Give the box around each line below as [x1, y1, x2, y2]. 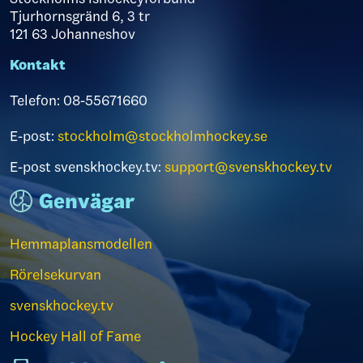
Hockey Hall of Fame [10, 327, 141, 345]
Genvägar [39, 189, 135, 214]
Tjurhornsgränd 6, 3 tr [10, 7, 150, 25]
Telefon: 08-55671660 [10, 92, 147, 109]
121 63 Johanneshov [10, 25, 135, 43]
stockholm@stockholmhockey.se [58, 127, 267, 145]
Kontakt [10, 56, 66, 74]
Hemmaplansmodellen [10, 235, 152, 253]
